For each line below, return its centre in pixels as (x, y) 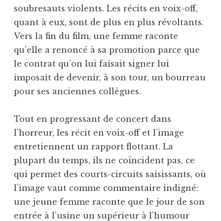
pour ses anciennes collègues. (77, 91)
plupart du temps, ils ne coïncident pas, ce (104, 160)
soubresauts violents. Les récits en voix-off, (106, 8)
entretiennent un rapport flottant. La (93, 146)
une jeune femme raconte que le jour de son (109, 202)
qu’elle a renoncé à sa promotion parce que (107, 50)
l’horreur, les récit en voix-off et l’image (99, 132)
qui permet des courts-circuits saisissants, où (110, 174)
